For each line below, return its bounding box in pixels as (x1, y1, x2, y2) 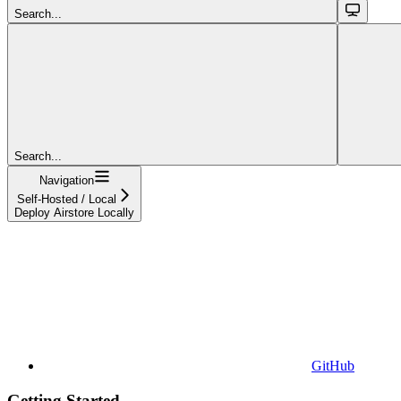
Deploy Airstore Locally (14, 205, 134, 219)
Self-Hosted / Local (16, 192, 116, 206)
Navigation (38, 173, 94, 187)
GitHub (311, 357, 354, 373)
